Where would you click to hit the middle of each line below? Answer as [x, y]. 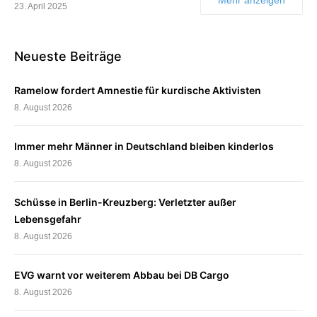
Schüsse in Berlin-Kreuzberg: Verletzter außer [125, 202]
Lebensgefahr [48, 219]
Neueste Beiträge [68, 56]
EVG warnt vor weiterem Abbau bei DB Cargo [122, 275]
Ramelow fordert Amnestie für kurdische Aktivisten [138, 90]
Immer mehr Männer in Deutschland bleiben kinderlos [144, 146]
